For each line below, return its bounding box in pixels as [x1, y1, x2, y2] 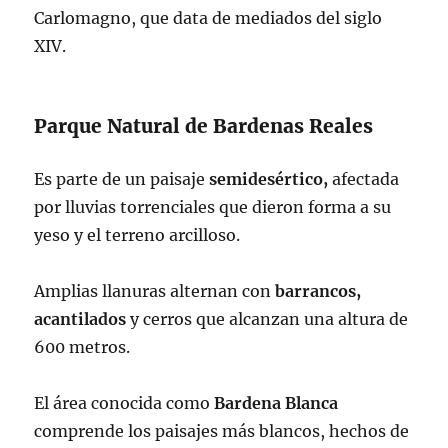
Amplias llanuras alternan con [34, 281, 276, 302]
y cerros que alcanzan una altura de [126, 309, 409, 330]
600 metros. [34, 337, 131, 358]
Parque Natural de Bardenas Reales [34, 114, 374, 139]
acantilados [34, 309, 127, 330]
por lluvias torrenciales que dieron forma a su [34, 197, 392, 218]
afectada [328, 169, 400, 190]
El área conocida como [34, 393, 215, 414]
